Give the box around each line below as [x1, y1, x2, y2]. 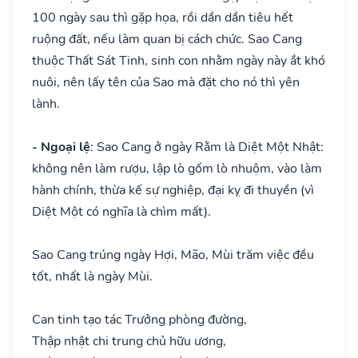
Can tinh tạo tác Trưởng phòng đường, [32, 310, 247, 328]
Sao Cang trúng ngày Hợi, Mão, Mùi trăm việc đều [32, 245, 314, 264]
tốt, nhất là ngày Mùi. [32, 267, 153, 285]
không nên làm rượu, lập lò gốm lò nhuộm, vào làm [32, 159, 322, 177]
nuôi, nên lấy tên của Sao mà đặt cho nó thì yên [32, 73, 300, 91]
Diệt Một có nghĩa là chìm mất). [32, 202, 211, 221]
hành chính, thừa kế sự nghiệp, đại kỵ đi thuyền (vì [32, 181, 314, 199]
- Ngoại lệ [32, 137, 90, 156]
